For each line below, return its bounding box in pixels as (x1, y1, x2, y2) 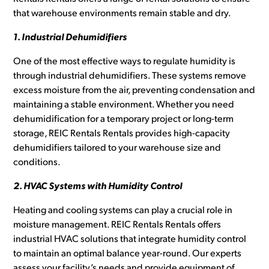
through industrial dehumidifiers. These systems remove (13, 71, 247, 82)
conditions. (13, 158, 61, 168)
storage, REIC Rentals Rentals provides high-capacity (13, 129, 231, 139)
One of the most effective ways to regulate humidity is (13, 57, 236, 67)
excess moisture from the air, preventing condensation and (13, 86, 256, 96)
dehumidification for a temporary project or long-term (13, 115, 234, 125)
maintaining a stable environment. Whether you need (13, 100, 235, 110)
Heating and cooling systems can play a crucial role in (13, 206, 233, 216)
